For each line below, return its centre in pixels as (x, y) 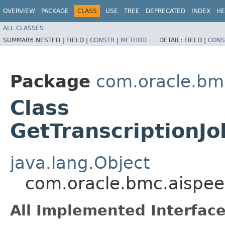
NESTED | (51, 40)
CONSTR (102, 40)
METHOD (134, 40)
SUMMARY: (19, 40)
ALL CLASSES (23, 28)
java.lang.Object (80, 162)
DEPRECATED (165, 11)
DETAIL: (172, 40)
